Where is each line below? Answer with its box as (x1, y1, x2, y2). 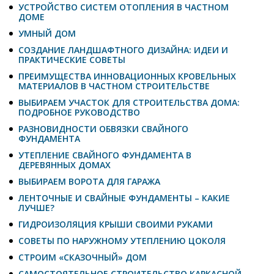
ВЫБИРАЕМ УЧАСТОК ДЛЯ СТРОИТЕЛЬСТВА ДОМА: (18, 96, 240, 108)
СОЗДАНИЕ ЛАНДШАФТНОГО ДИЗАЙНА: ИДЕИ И (18, 43, 228, 56)
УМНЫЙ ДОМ (18, 27, 76, 39)
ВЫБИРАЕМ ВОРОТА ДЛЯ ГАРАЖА (18, 175, 160, 187)
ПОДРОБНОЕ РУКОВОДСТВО (18, 106, 140, 118)
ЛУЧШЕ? (18, 201, 54, 213)
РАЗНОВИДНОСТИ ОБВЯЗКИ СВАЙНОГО (18, 122, 188, 135)
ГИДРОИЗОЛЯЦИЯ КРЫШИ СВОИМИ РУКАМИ (18, 218, 213, 230)
